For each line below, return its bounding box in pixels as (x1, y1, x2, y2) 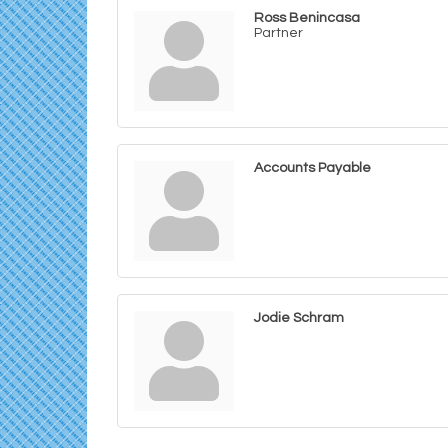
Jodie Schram (254, 311, 344, 325)
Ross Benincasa (254, 11, 360, 25)
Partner (254, 26, 303, 40)
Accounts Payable (254, 161, 371, 175)
